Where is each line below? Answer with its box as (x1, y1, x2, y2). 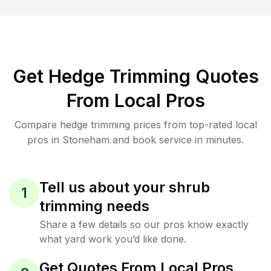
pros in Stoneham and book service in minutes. (27, 134, 244, 146)
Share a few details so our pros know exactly (39, 218, 249, 230)
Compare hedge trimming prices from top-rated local (14, 119, 257, 131)
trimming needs (39, 197, 149, 215)
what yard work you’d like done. (39, 233, 186, 245)
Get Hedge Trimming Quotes (12, 65, 259, 87)
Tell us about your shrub (39, 178, 210, 196)
